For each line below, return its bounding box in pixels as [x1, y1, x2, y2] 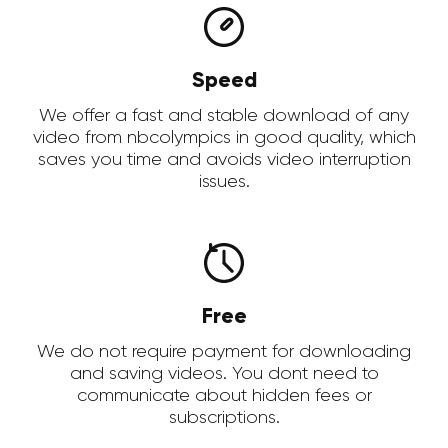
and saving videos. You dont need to [69, 365, 379, 384]
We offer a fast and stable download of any [39, 107, 409, 126]
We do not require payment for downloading [37, 343, 411, 362]
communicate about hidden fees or [76, 387, 372, 406]
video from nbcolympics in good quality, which [32, 129, 416, 148]
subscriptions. [168, 409, 280, 428]
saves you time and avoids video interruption [37, 151, 411, 170]
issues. [198, 173, 250, 192]
